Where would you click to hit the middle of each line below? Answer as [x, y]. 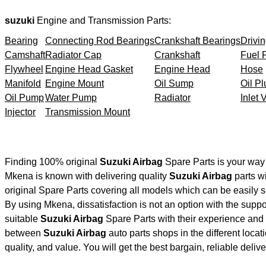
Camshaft [25, 55]
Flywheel [24, 69]
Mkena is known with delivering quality [87, 176]
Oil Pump [24, 97]
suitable [23, 218]
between [24, 233]
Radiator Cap [73, 55]
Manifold [23, 83]
